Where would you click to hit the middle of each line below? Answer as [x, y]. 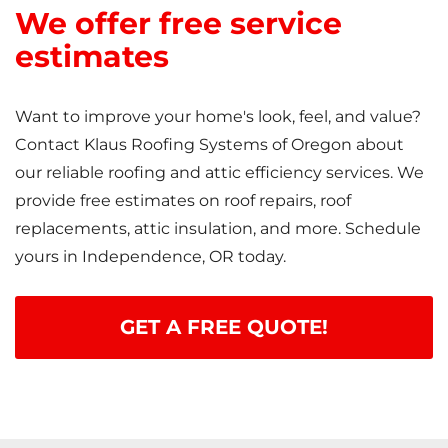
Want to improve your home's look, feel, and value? [218, 116]
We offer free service [178, 23]
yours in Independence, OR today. [150, 256]
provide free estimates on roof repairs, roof [183, 200]
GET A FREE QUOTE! [224, 326]
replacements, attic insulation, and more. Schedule [218, 228]
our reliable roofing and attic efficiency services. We [219, 172]
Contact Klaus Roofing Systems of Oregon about [209, 144]
